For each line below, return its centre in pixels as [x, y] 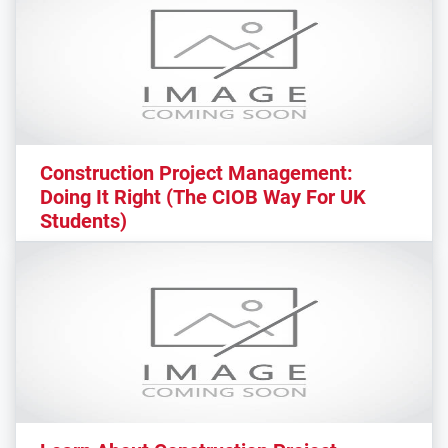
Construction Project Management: [196, 172]
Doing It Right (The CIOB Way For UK [203, 196]
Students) [83, 220]
